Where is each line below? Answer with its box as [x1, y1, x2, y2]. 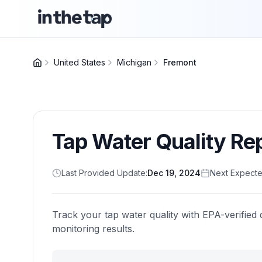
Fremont [163, 57, 196, 67]
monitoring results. [52, 223, 135, 235]
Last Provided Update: [61, 168, 147, 178]
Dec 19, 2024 [147, 168, 201, 178]
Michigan [117, 57, 151, 67]
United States [54, 57, 105, 67]
